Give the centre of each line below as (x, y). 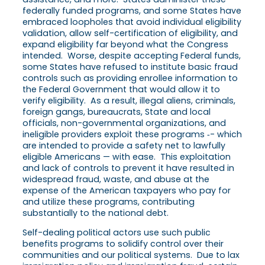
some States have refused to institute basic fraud (130, 67)
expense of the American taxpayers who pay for (127, 190)
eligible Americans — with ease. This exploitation (127, 156)
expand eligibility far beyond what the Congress (125, 44)
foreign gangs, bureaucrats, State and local (117, 112)
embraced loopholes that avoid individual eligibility (132, 22)
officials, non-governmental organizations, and (124, 123)
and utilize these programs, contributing (109, 201)
